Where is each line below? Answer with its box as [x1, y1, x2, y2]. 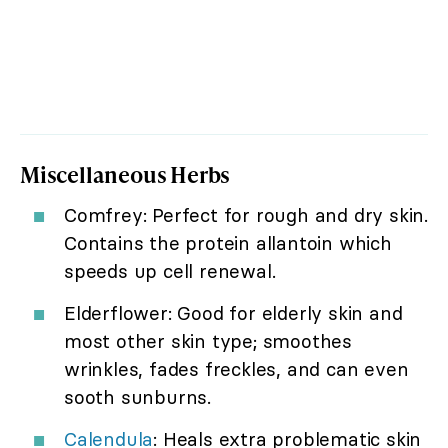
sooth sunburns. [64, 384, 212, 409]
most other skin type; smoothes [64, 328, 353, 353]
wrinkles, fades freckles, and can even [64, 356, 409, 381]
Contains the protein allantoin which [64, 230, 392, 255]
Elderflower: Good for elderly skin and [64, 300, 403, 325]
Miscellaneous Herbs [20, 158, 231, 190]
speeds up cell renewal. [64, 258, 276, 283]
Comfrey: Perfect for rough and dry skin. [64, 202, 428, 227]
